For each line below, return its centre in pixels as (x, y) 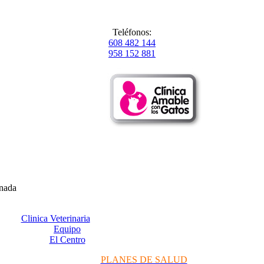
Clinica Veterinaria (55, 218)
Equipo (67, 229)
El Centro (67, 239)
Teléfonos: (132, 32)
